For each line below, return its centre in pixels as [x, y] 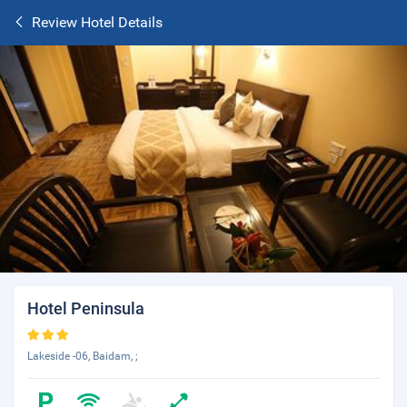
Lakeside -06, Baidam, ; [83, 356]
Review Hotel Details [97, 22]
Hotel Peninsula [86, 308]
